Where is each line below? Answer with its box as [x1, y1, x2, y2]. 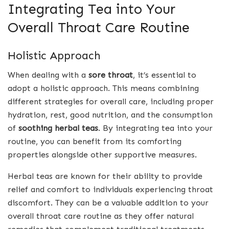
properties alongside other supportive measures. [8, 150, 197, 160]
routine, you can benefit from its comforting [8, 136, 181, 147]
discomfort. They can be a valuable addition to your [8, 198, 209, 208]
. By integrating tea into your [98, 123, 213, 133]
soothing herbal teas [18, 123, 98, 133]
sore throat [88, 70, 133, 80]
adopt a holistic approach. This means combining [8, 83, 199, 94]
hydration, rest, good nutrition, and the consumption [8, 110, 213, 120]
